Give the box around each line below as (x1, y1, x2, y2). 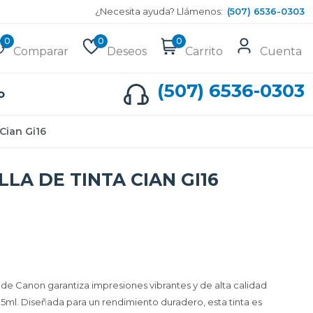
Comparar (13, 45, 68, 58)
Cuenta (260, 45, 302, 58)
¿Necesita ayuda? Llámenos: (95, 6, 227, 17)
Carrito (185, 45, 223, 58)
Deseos (107, 45, 147, 58)
